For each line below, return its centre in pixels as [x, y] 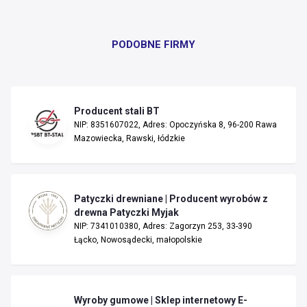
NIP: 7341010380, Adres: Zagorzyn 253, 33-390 [163, 226]
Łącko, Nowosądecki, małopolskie [138, 240]
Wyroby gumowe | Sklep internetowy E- [161, 300]
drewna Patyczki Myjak [126, 212]
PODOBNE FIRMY [153, 44]
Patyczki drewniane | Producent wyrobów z [171, 198]
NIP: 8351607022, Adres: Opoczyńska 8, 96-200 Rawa [175, 124]
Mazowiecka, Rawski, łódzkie [130, 138]
